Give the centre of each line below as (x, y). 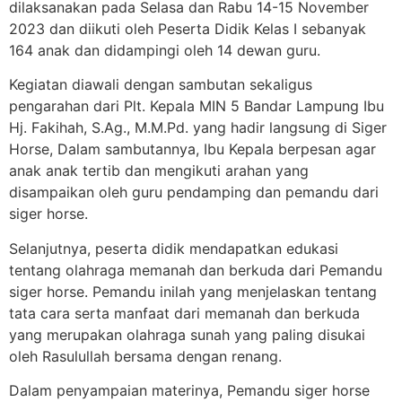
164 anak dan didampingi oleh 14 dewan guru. (165, 50)
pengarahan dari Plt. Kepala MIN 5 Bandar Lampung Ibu (197, 106)
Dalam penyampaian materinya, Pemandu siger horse (189, 391)
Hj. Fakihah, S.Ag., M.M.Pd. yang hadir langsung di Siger (198, 128)
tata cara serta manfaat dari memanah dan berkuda (184, 313)
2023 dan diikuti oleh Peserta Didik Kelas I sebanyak (188, 29)
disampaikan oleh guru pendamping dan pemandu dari (194, 192)
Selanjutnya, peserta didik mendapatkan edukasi (174, 248)
